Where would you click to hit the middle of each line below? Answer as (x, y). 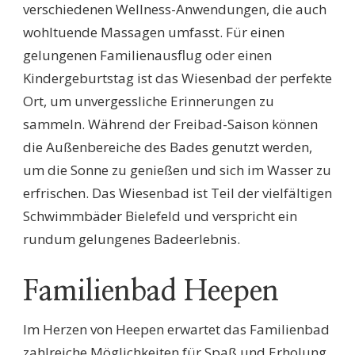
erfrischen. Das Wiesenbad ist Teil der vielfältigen (177, 193)
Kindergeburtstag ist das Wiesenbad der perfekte (177, 78)
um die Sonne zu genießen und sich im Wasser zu (177, 170)
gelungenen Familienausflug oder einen (147, 55)
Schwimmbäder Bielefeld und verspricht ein (160, 216)
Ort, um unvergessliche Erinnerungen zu (149, 101)
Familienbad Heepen (151, 292)
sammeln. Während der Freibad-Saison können (170, 124)
